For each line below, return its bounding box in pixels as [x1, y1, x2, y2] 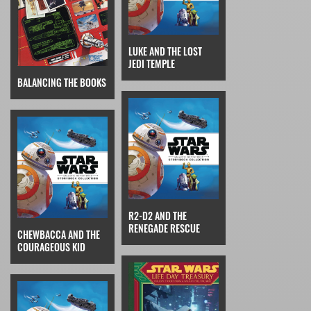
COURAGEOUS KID [17, 239, 85, 255]
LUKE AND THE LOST [128, 43, 202, 58]
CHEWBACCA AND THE [17, 227, 100, 242]
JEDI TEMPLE [128, 56, 175, 71]
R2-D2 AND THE [128, 208, 187, 224]
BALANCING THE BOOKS [17, 75, 106, 90]
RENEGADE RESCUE [128, 221, 200, 236]
